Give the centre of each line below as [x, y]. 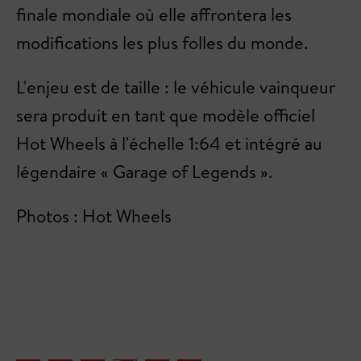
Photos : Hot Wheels [94, 216]
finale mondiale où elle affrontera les [154, 15]
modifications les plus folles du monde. [162, 43]
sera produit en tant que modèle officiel [166, 116]
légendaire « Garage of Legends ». [144, 172]
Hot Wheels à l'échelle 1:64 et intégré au [169, 144]
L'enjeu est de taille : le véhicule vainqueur [176, 87]
